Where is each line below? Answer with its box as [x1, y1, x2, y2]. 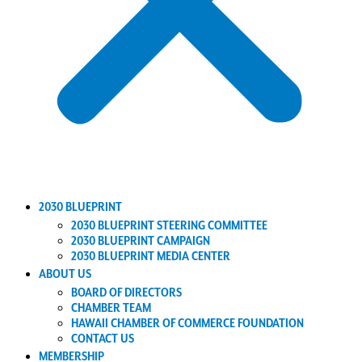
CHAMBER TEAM [71, 301, 151, 316]
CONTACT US [71, 331, 134, 347]
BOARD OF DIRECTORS [71, 285, 182, 301]
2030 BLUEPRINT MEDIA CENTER [71, 249, 230, 264]
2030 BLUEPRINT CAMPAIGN [71, 234, 210, 249]
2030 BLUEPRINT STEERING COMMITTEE [71, 218, 267, 234]
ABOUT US [39, 267, 91, 282]
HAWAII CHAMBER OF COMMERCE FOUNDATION [71, 316, 304, 331]
